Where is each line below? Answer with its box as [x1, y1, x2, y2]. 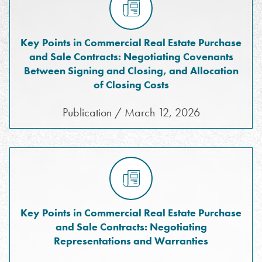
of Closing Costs [93, 78, 169, 91]
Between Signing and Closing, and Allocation [23, 64, 239, 77]
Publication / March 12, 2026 [62, 105, 200, 120]
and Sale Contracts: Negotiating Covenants [29, 50, 233, 63]
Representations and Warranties [54, 234, 208, 247]
